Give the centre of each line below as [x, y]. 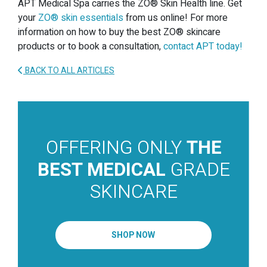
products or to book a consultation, [91, 47]
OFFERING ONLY [116, 148]
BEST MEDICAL [101, 170]
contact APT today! [203, 47]
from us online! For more [176, 18]
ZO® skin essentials [81, 18]
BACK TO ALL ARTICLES [69, 71]
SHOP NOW [133, 235]
